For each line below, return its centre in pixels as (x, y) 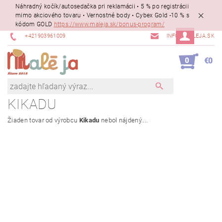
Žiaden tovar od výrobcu (43, 120)
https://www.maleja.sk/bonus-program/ (109, 25)
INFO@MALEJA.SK (190, 36)
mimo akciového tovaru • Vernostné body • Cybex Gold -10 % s (102, 16)
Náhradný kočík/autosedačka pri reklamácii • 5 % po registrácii (102, 7)
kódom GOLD (35, 25)
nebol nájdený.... (124, 120)
